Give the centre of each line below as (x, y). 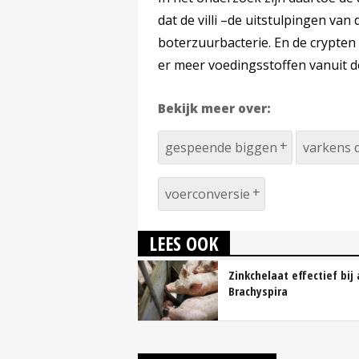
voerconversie (208, 194)
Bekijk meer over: (214, 109)
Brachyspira (258, 291)
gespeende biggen (221, 148)
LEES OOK (184, 244)
